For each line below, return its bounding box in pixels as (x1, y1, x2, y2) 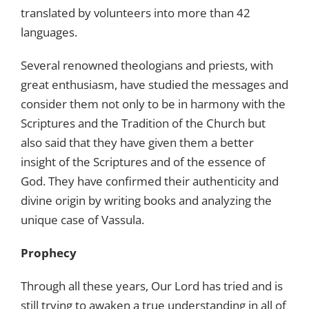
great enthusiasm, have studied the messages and (21, 76, 288, 92)
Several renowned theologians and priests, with (21, 57, 273, 73)
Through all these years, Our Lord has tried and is (21, 277, 283, 294)
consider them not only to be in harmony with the (21, 95, 286, 112)
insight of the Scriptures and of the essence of (21, 153, 266, 170)
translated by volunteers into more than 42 (21, 4, 250, 21)
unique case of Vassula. (21, 211, 144, 228)
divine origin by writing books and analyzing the (21, 192, 272, 208)
